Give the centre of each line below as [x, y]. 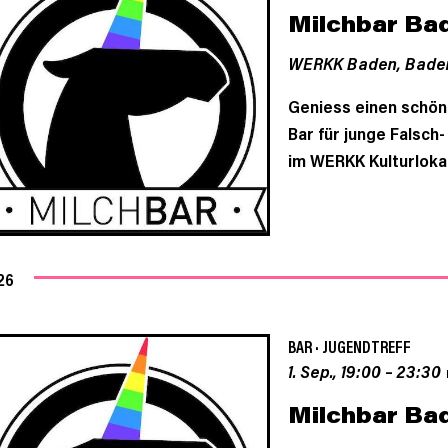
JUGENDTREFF [366, 345]
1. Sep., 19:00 [334, 370]
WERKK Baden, [346, 63]
